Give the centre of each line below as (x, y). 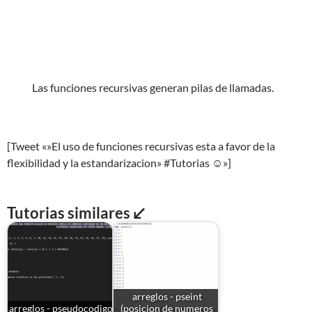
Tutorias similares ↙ (76, 213)
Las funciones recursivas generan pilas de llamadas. (153, 88)
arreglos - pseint (167, 296)
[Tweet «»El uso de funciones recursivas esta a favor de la (141, 146)
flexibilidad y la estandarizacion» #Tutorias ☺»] (119, 163)
